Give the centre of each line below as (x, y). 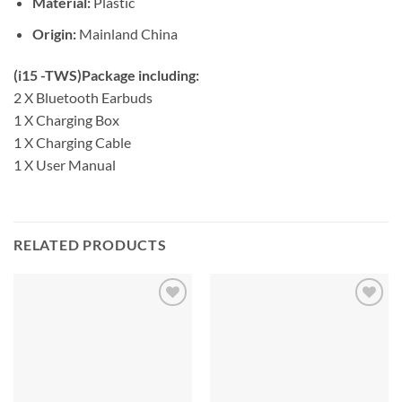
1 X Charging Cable (72, 142)
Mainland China (127, 34)
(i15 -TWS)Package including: (106, 74)
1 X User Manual (65, 164)
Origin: (54, 34)
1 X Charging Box (66, 119)
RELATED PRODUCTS (90, 244)
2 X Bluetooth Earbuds (83, 97)
